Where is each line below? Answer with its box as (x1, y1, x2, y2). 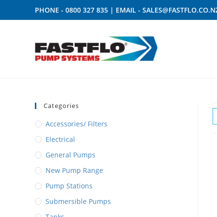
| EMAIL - (108, 5, 142, 15)
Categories (44, 101, 79, 110)
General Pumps (46, 150, 95, 159)
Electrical (46, 135, 75, 144)
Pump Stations (46, 181, 93, 190)
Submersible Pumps (46, 197, 111, 206)
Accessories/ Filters (46, 119, 108, 128)
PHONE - (35, 5, 65, 15)
